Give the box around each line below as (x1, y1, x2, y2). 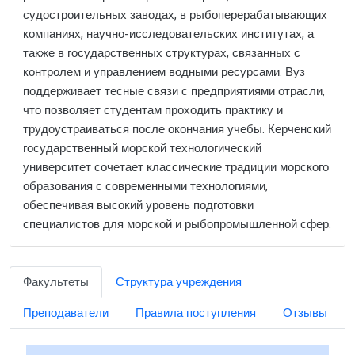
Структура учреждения (116, 273, 242, 291)
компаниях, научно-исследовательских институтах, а (23, 25, 314, 43)
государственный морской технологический (23, 139, 261, 157)
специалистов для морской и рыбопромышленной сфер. (23, 216, 331, 233)
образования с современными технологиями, (23, 177, 268, 195)
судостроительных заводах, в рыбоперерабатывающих (23, 6, 327, 24)
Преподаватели (23, 304, 109, 322)
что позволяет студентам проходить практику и (23, 101, 283, 119)
